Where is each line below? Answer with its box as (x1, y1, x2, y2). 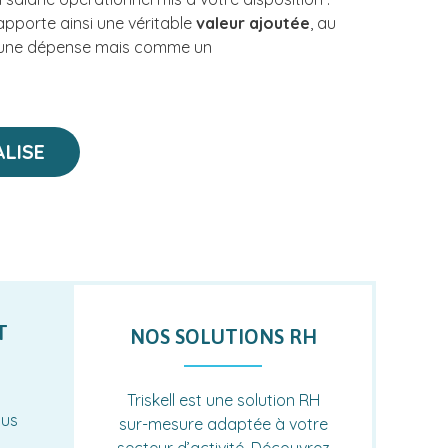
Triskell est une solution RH (126, 389, 320, 410)
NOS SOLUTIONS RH (129, 324, 317, 348)
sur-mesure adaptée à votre (118, 413, 328, 434)
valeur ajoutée (196, 12, 310, 33)
